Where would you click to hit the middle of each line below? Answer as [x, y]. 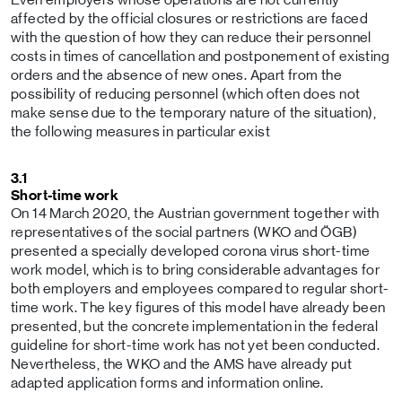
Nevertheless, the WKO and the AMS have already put [182, 364]
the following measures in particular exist [141, 131]
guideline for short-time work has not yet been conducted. [196, 345]
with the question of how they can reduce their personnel [191, 37]
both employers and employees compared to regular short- [200, 288]
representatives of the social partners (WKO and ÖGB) [184, 232]
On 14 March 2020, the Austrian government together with [195, 213]
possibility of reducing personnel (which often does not [186, 94]
